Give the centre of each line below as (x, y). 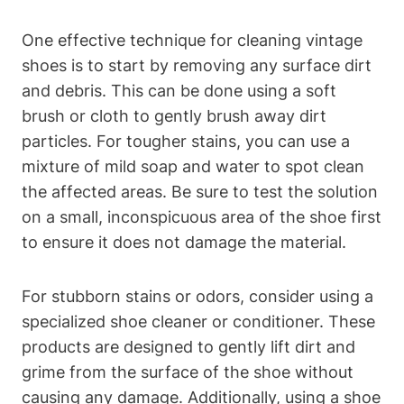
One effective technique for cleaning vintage (192, 40)
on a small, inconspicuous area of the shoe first (202, 216)
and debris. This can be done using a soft (179, 90)
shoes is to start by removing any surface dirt (197, 65)
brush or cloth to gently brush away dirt (174, 115)
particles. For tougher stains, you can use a (186, 141)
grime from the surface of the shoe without (188, 372)
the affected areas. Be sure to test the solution (200, 191)
